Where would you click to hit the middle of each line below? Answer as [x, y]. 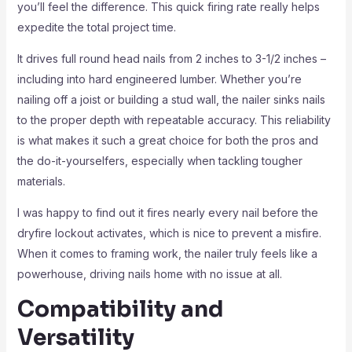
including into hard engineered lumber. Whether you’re [159, 79]
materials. [41, 181]
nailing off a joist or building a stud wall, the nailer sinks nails [171, 99]
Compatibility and [120, 309]
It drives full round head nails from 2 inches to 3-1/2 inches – [171, 59]
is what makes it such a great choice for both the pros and [167, 140]
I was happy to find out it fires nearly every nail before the [167, 213]
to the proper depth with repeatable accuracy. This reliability [174, 120]
